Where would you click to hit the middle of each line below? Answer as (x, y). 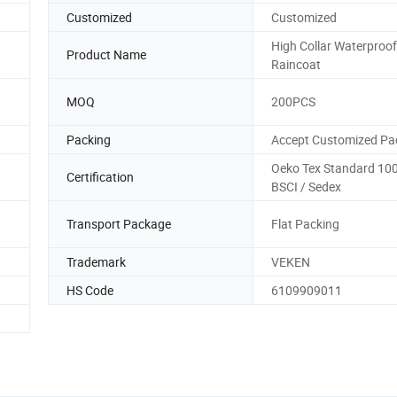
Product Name (106, 55)
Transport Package (119, 224)
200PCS (293, 102)
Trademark (96, 261)
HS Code (90, 290)
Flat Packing (305, 224)
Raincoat (296, 64)
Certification (100, 177)
